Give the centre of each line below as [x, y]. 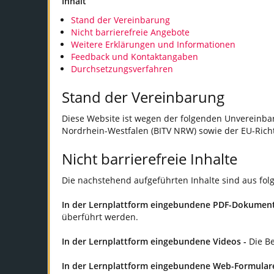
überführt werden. [100, 217]
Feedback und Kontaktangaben [135, 57]
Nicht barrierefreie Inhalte [150, 159]
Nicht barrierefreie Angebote [130, 32]
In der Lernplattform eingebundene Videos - [155, 242]
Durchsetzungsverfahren [122, 69]
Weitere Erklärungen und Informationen [153, 45]
